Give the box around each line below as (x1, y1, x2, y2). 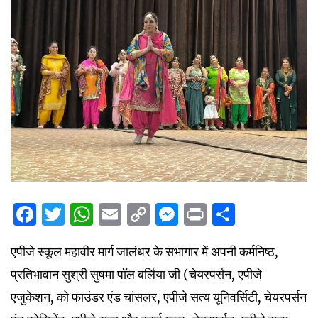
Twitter (65, 199, 146, 229)
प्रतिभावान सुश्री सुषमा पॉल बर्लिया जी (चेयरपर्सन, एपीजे (11, 265, 262, 283)
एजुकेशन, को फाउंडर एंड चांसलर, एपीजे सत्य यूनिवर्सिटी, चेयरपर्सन (11, 288, 307, 305)
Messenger (178, 199, 298, 229)
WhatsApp (93, 199, 208, 229)
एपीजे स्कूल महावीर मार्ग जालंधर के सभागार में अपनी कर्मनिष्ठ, (11, 243, 278, 260)
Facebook (36, 199, 141, 229)
